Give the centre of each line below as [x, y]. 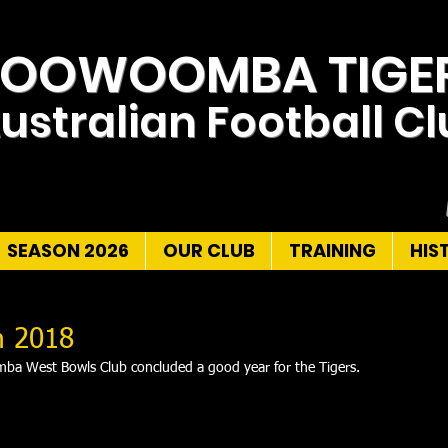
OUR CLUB [208, 250]
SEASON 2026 [67, 250]
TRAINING [332, 250]
